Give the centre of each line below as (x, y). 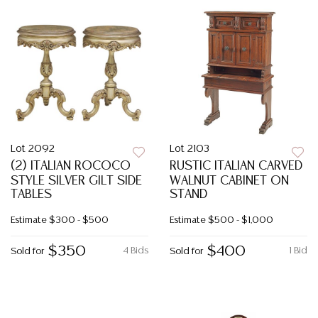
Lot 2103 (190, 149)
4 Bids (136, 251)
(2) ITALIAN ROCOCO (71, 166)
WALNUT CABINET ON (229, 181)
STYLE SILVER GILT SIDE (76, 181)
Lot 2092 (33, 149)
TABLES (31, 194)
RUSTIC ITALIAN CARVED (236, 166)
